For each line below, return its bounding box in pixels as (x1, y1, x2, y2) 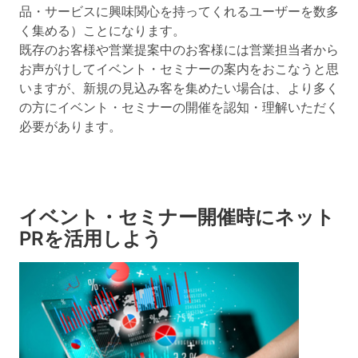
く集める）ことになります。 (19, 22, 185, 38)
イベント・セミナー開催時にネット (19, 205, 335, 229)
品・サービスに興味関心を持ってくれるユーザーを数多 (19, 3, 339, 19)
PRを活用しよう (19, 226, 162, 250)
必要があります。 (19, 118, 121, 134)
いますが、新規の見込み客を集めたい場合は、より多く (19, 80, 339, 96)
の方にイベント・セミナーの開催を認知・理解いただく (19, 99, 339, 115)
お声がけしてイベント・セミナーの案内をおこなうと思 (19, 61, 339, 77)
